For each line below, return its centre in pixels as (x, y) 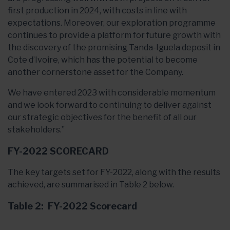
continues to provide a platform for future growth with (114, 35)
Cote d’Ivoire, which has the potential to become (103, 60)
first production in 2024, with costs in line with (97, 11)
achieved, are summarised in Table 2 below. (91, 185)
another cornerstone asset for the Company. (95, 72)
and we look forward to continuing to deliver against (110, 105)
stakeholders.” (36, 130)
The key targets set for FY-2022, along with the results (114, 172)
